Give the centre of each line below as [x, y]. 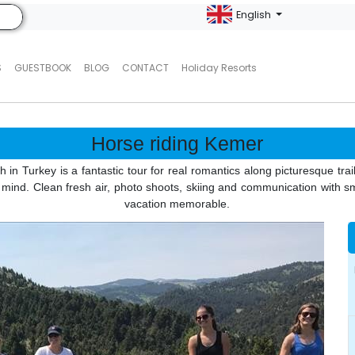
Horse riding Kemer [177, 143]
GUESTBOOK [42, 68]
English [255, 15]
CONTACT [145, 68]
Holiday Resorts [219, 68]
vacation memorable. [177, 204]
